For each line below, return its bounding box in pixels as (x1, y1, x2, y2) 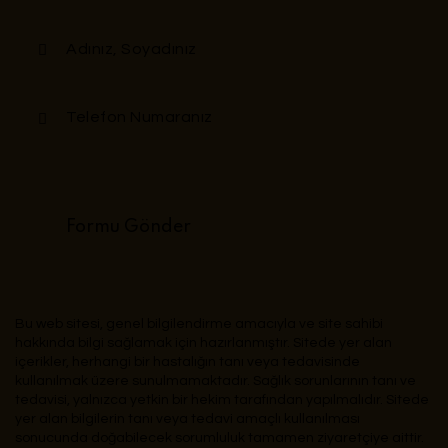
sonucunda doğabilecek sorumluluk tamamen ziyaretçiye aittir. (15, 430, 424, 445)
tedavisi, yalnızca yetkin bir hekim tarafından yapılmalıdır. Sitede (15, 392, 429, 407)
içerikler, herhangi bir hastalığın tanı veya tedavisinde (15, 354, 360, 369)
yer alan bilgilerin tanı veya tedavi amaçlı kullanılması (15, 411, 360, 426)
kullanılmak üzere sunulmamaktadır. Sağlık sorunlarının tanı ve (15, 373, 416, 388)
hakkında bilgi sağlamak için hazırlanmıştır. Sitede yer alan (15, 335, 392, 350)
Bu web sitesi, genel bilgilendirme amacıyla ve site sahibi (15, 316, 383, 331)
